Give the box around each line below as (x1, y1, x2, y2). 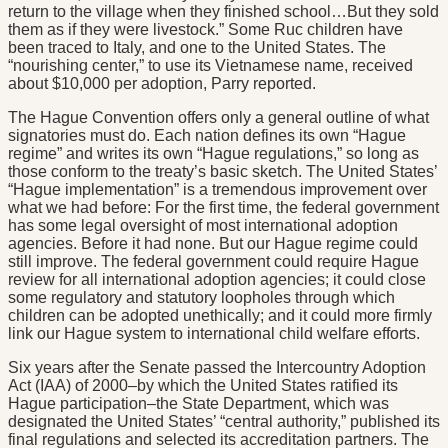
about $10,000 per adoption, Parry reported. (8, 75, 316, 93)
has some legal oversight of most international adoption (8, 217, 398, 235)
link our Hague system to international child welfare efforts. (8, 325, 420, 343)
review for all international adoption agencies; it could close (8, 271, 426, 289)
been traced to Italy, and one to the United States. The (8, 39, 386, 57)
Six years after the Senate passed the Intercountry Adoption (8, 359, 426, 377)
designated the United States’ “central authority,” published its (8, 413, 440, 431)
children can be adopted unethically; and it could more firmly (8, 307, 432, 325)
